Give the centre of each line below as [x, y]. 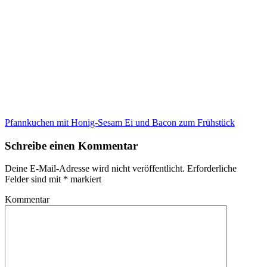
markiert [85, 179]
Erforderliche [212, 169]
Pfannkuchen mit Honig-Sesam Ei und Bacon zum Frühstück [120, 122]
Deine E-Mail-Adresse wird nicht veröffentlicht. [95, 169]
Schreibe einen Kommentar [71, 145]
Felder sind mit [34, 179]
